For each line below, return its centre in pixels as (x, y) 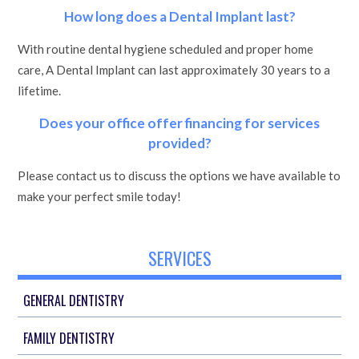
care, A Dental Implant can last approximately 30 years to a (174, 70)
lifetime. (40, 91)
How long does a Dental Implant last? (179, 16)
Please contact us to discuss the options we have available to (179, 175)
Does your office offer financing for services (179, 123)
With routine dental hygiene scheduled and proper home (166, 49)
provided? (179, 143)
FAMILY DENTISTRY (69, 338)
